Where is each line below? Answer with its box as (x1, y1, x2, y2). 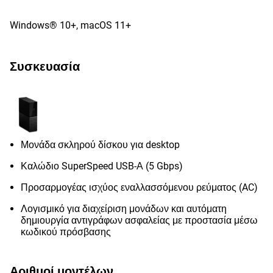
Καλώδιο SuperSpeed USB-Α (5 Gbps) (21, 160, 183, 172)
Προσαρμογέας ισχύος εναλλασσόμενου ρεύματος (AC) (21, 182, 258, 193)
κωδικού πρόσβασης (21, 226, 111, 238)
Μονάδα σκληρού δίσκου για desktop (21, 139, 180, 151)
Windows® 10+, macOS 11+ (10, 19, 131, 31)
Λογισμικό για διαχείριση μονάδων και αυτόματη (21, 203, 227, 214)
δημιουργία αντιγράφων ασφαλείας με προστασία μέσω (21, 214, 258, 226)
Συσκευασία (10, 59, 80, 74)
